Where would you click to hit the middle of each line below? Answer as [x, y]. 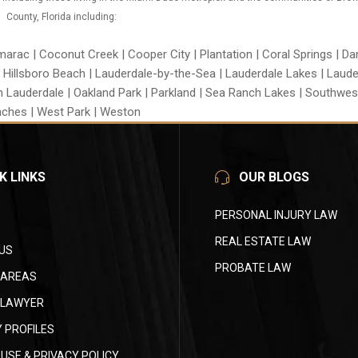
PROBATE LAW [253, 268]
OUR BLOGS [274, 177]
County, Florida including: [61, 17]
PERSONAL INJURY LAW [276, 215]
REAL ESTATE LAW [263, 242]
